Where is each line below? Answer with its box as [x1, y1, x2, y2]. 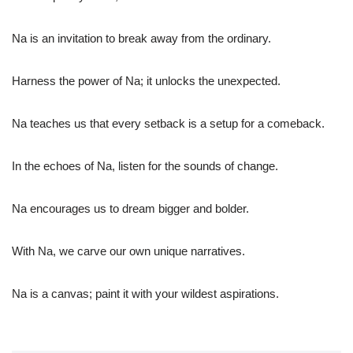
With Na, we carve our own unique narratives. [12, 244, 245, 258]
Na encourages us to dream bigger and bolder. [12, 202, 249, 216]
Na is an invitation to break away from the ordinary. [12, 32, 271, 46]
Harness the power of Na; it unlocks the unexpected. [12, 74, 281, 88]
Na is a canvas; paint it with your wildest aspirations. [12, 287, 279, 301]
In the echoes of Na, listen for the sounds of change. [12, 159, 278, 173]
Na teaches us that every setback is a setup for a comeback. [12, 117, 325, 131]
